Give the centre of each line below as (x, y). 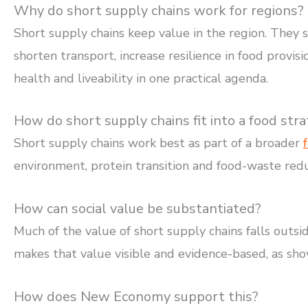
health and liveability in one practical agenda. (141, 78)
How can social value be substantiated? (137, 209)
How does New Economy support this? (136, 296)
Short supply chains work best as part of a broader (158, 143)
